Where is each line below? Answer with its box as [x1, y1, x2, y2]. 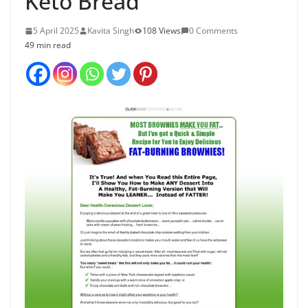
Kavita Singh [87, 25, 134, 36]
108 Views [142, 25, 181, 36]
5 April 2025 [33, 25, 79, 36]
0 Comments [189, 25, 238, 36]
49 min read [25, 39, 71, 51]
